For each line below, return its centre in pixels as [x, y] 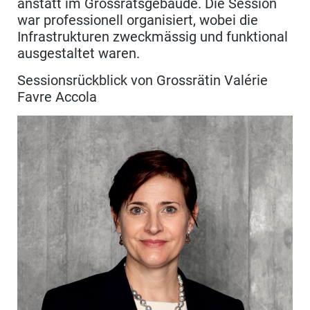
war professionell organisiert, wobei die [138, 20]
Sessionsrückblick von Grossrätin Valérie [143, 81]
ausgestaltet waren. [79, 54]
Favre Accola [57, 97]
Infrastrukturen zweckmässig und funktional [153, 37]
